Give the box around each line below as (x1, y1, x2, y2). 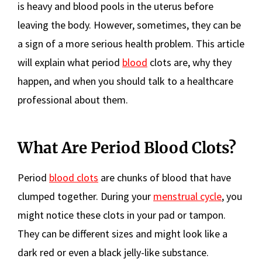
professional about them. (18, 93, 128, 106)
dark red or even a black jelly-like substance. (18, 246, 209, 259)
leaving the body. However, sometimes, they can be (18, 18, 241, 32)
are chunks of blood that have (98, 171, 231, 184)
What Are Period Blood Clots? (18, 138, 236, 157)
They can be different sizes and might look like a (18, 227, 227, 240)
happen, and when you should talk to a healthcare (18, 74, 233, 88)
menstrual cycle (153, 189, 222, 203)
